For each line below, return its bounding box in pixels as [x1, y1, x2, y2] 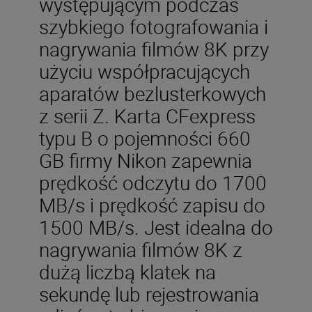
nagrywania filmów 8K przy [39, 36, 269, 62]
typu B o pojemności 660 [39, 125, 251, 151]
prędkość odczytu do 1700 [39, 169, 267, 196]
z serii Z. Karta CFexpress [39, 102, 256, 129]
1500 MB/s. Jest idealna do [39, 214, 273, 240]
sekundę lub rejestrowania [39, 281, 259, 307]
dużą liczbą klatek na [39, 258, 216, 285]
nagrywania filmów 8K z [39, 236, 242, 263]
